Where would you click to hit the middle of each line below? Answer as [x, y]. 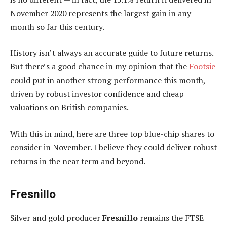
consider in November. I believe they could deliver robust [113, 147]
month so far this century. [57, 27]
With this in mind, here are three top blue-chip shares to [112, 134]
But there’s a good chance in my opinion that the [100, 67]
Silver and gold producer [56, 218]
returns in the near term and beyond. [78, 161]
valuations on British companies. [69, 108]
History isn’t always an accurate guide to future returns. [112, 53]
